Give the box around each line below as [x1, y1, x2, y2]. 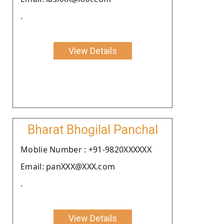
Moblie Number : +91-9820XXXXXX [20, 143, 151, 155]
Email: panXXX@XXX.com [20, 160, 115, 172]
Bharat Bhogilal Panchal [27, 122, 158, 137]
